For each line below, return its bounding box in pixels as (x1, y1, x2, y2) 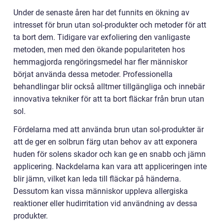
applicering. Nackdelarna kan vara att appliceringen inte (13, 162, 207, 171)
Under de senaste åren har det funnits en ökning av (13, 8, 189, 17)
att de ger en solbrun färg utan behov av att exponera (13, 137, 197, 147)
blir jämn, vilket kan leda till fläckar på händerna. (13, 174, 181, 184)
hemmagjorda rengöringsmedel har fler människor (13, 57, 187, 67)
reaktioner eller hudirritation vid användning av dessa (13, 199, 197, 208)
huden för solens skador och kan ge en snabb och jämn (13, 149, 206, 159)
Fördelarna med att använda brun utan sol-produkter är (13, 125, 204, 134)
